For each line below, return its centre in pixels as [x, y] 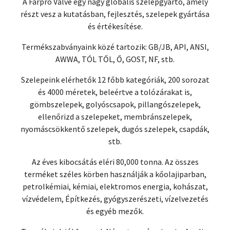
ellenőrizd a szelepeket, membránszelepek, [115, 117]
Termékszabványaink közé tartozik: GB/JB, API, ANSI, [115, 47]
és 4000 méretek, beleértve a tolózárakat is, [115, 92]
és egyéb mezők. [115, 211]
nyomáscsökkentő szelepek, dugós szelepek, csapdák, [115, 129]
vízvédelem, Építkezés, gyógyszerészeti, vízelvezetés [115, 199]
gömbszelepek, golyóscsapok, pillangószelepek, [115, 104]
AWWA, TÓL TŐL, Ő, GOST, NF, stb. [115, 59]
